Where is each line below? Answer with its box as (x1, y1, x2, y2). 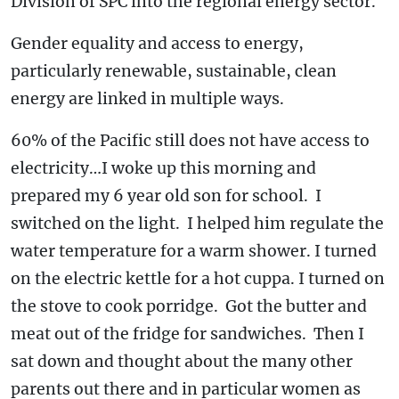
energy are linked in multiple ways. (11, 88, 284, 109)
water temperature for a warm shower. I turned (11, 240, 377, 261)
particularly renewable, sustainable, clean (11, 61, 337, 81)
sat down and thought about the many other (11, 351, 353, 371)
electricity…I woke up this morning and (11, 158, 316, 178)
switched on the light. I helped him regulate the (11, 213, 384, 233)
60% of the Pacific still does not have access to (11, 130, 370, 151)
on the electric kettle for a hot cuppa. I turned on (11, 268, 385, 289)
